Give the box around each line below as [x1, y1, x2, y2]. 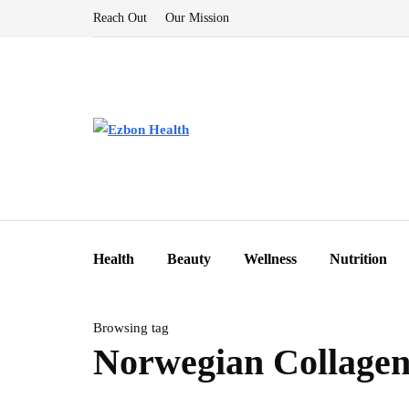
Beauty [167, 251, 211, 267]
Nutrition [330, 251, 387, 267]
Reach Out [93, 11, 147, 25]
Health [93, 251, 134, 267]
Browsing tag [93, 320, 169, 335]
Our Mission [165, 11, 229, 25]
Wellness [244, 251, 297, 267]
